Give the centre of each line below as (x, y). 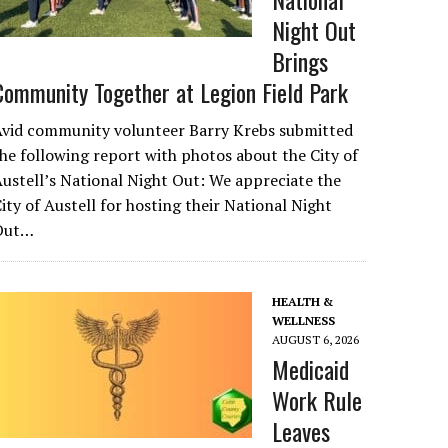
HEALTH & (303, 301)
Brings (300, 61)
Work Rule (317, 400)
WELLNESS (304, 320)
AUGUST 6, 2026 (316, 339)
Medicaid (311, 369)
